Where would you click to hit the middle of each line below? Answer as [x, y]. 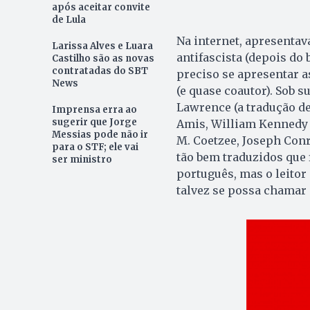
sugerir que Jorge [94, 122]
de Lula [69, 20]
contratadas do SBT [100, 71]
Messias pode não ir [100, 135]
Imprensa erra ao [94, 110]
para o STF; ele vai [95, 147]
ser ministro [82, 160]
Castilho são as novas [103, 59]
